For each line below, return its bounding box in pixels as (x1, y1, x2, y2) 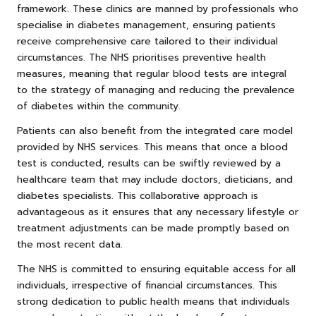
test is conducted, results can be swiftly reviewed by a (17, 155, 281, 171)
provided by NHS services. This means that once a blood (17, 139, 288, 154)
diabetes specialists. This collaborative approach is (17, 188, 258, 203)
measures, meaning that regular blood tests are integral (17, 66, 286, 81)
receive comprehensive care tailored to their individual (17, 33, 278, 49)
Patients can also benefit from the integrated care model (17, 123, 293, 138)
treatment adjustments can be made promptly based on (17, 220, 289, 236)
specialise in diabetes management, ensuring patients (17, 17, 276, 32)
